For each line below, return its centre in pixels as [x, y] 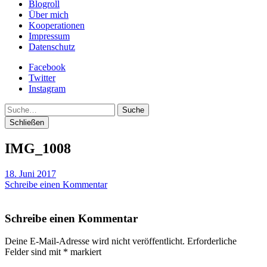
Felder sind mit [34, 252]
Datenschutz [52, 47]
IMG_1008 [38, 148]
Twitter [42, 78]
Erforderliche [212, 241]
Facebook [47, 67]
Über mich [49, 15]
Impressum [49, 36]
